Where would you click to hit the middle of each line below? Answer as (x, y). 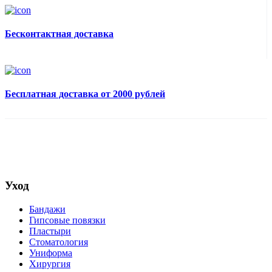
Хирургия (50, 263)
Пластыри (50, 231)
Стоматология (59, 242)
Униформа (51, 253)
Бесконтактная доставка (59, 34)
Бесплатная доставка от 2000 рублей (85, 94)
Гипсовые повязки (67, 220)
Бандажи (47, 209)
